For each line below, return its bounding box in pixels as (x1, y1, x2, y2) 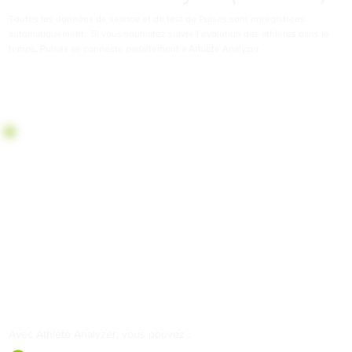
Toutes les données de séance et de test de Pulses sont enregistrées (9, 13, 306, 24)
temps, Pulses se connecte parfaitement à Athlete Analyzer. (9, 42, 262, 54)
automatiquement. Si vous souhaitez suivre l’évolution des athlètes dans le (9, 27, 330, 39)
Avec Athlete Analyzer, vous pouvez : (8, 327, 190, 340)
